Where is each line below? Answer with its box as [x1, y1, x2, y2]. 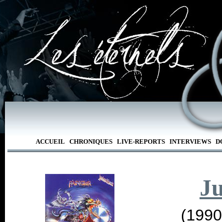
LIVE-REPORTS [116, 138, 165, 145]
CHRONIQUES [69, 138, 112, 145]
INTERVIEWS [169, 138, 211, 145]
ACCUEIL [35, 138, 65, 145]
